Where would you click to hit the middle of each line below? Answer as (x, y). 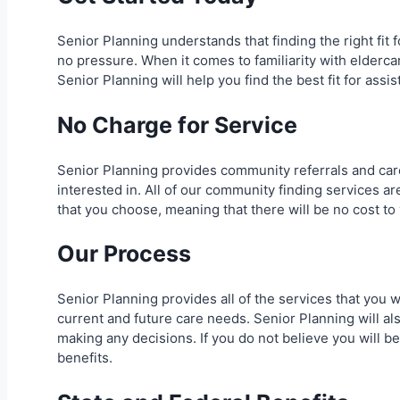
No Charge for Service (177, 125)
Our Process (124, 254)
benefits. (85, 358)
